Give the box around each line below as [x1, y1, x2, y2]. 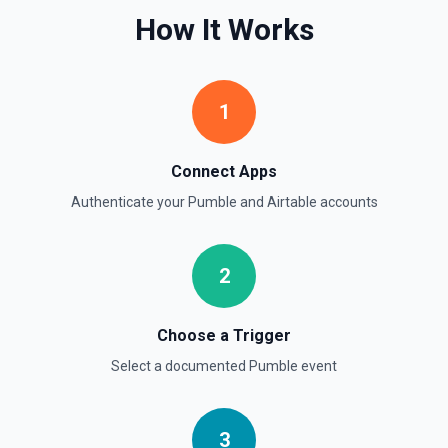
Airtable [266, 194, 317, 210]
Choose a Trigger [157, 326, 291, 345]
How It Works [134, 12, 314, 47]
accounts [316, 194, 378, 210]
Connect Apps [171, 162, 277, 181]
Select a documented [111, 358, 249, 374]
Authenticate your [70, 194, 188, 210]
